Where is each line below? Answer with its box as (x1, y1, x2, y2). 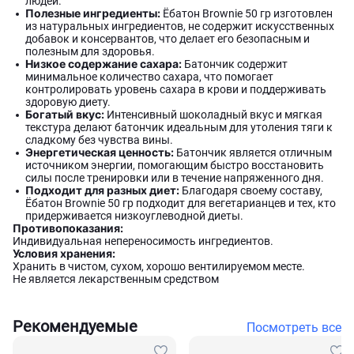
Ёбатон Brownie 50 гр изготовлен (160, 7, 333, 20)
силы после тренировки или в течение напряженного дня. (25, 171, 324, 184)
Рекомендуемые (13, 317, 137, 336)
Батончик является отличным (174, 146, 332, 159)
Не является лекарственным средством (13, 273, 219, 285)
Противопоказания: (13, 221, 123, 235)
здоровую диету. (25, 96, 111, 108)
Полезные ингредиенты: (25, 6, 160, 20)
